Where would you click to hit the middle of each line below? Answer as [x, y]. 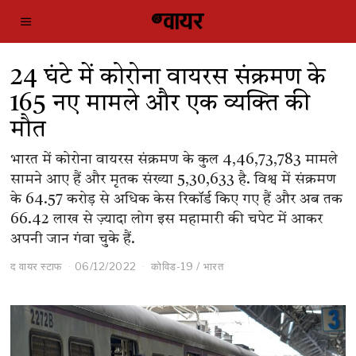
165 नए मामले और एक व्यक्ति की [161, 104]
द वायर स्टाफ [37, 266]
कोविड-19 [172, 266]
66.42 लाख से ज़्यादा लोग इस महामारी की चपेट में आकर [167, 219]
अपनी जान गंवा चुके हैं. [73, 239]
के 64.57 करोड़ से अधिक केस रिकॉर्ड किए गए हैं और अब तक [177, 199]
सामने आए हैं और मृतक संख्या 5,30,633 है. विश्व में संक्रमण [174, 180]
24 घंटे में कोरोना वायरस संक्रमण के [168, 78]
